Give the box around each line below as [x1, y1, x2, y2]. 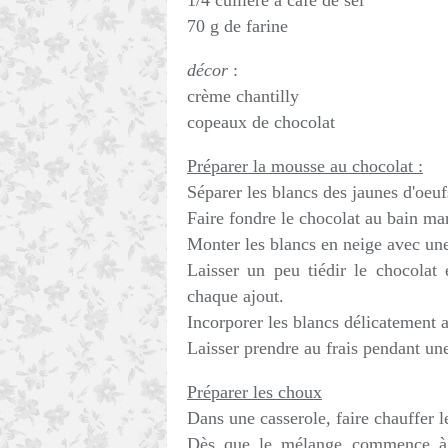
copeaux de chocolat [187, 112, 335, 132]
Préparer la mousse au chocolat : [187, 156, 423, 176]
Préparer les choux [187, 382, 322, 402]
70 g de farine [187, 16, 288, 36]
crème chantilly [187, 86, 299, 106]
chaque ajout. [187, 286, 284, 306]
